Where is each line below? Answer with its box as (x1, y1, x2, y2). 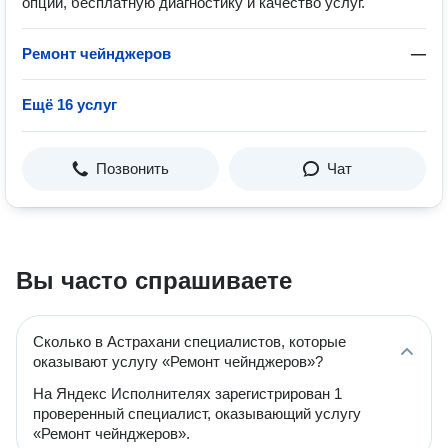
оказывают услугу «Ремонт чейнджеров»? (33, 353, 323, 370)
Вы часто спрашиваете (16, 267, 292, 294)
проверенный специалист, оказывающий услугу (33, 405, 361, 422)
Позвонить (96, 160, 169, 177)
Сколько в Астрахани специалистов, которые (33, 333, 346, 350)
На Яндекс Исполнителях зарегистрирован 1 (33, 385, 342, 402)
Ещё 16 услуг (22, 96, 117, 113)
